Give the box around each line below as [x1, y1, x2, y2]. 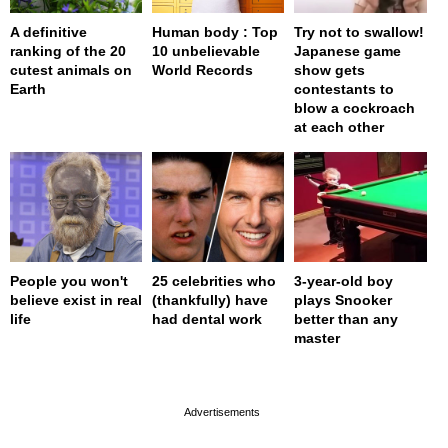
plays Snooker [294, 291, 393, 308]
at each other [294, 118, 385, 135]
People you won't [10, 272, 128, 289]
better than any [294, 310, 399, 327]
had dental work [152, 310, 263, 327]
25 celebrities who [152, 272, 277, 289]
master [294, 329, 341, 346]
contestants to [294, 80, 395, 97]
